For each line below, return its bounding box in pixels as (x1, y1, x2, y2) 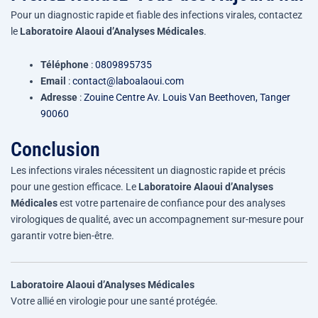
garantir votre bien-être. (11, 230, 114, 242)
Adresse (40, 92, 77, 104)
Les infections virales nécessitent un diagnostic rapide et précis (11, 165, 285, 177)
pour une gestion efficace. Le (11, 181, 138, 193)
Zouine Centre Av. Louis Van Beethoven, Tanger (84, 92, 290, 104)
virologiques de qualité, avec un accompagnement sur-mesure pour (11, 214, 304, 226)
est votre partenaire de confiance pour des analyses (57, 197, 285, 209)
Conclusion (11, 138, 100, 162)
